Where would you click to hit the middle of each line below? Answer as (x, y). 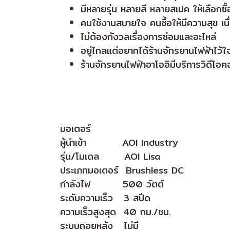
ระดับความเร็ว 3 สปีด (105, 198)
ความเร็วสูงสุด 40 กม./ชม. (116, 212)
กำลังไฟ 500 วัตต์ (112, 184)
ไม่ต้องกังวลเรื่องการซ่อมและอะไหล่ (148, 37)
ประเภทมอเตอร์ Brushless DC (122, 170)
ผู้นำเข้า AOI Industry (119, 143)
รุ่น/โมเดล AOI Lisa (110, 157)
